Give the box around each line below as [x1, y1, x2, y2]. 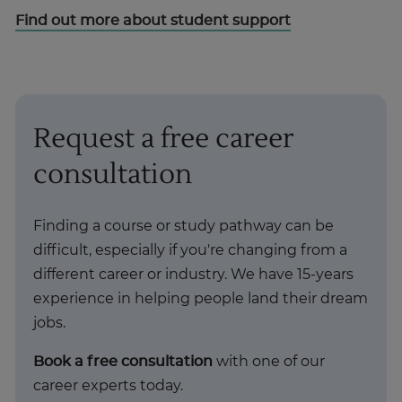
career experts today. [33, 378, 187, 393]
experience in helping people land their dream [33, 291, 368, 306]
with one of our [213, 354, 325, 369]
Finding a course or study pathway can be [33, 218, 334, 233]
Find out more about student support [15, 13, 291, 28]
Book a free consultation [33, 354, 213, 369]
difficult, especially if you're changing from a [33, 242, 347, 258]
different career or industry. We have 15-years [33, 267, 354, 282]
